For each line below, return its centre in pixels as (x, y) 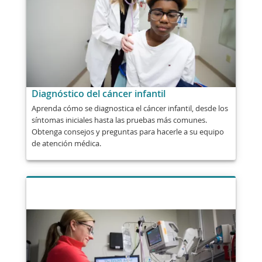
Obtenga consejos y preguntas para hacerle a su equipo (127, 132)
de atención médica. (66, 144)
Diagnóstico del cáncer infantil (98, 93)
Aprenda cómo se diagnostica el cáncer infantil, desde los (130, 108)
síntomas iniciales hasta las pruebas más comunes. (119, 120)
